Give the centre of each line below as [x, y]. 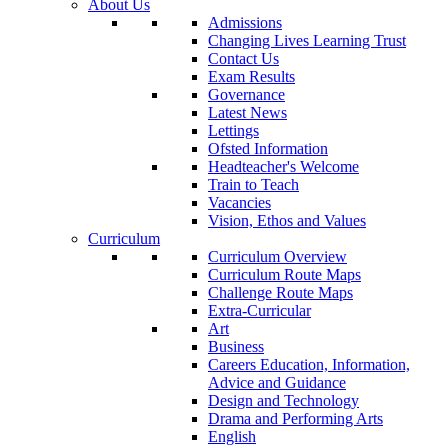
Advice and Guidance [277, 383]
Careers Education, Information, [309, 365]
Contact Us [243, 59]
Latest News [247, 113]
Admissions [245, 23]
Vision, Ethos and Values [287, 221]
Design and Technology [283, 401]
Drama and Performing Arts [295, 419]
